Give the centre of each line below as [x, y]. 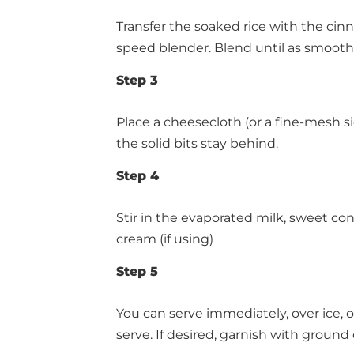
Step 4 [137, 176]
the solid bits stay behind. [197, 143]
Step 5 [137, 271]
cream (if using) [165, 239]
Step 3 [137, 80]
